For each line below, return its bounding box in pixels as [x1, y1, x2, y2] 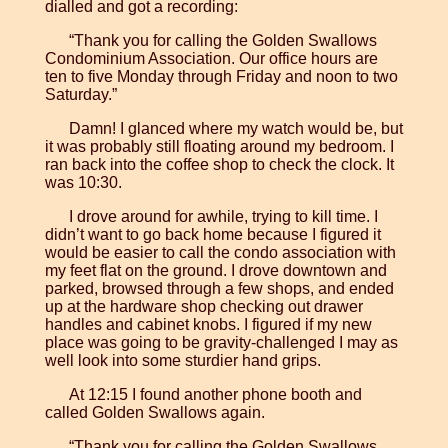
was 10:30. [44, 174, 122, 192]
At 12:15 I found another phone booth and [68, 386, 362, 404]
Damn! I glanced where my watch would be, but [68, 120, 403, 138]
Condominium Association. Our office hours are [44, 50, 378, 68]
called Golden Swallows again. [44, 404, 265, 422]
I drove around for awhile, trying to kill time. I [68, 208, 378, 226]
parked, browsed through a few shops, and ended [44, 280, 394, 298]
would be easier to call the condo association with [44, 244, 396, 262]
